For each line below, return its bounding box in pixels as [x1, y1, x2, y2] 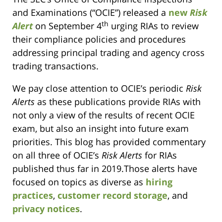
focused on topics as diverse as [12, 176, 146, 188]
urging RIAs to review [109, 20, 199, 32]
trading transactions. [12, 60, 99, 72]
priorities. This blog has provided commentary [12, 136, 206, 148]
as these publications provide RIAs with [35, 96, 201, 108]
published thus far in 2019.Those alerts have [12, 163, 197, 175]
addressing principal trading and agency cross [12, 47, 205, 59]
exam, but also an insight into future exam [12, 122, 189, 135]
